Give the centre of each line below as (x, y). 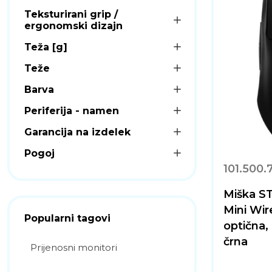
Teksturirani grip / (71, 14)
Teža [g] (46, 47)
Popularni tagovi (67, 218)
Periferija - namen (72, 110)
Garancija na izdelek (77, 132)
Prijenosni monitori (74, 247)
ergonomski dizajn (73, 25)
